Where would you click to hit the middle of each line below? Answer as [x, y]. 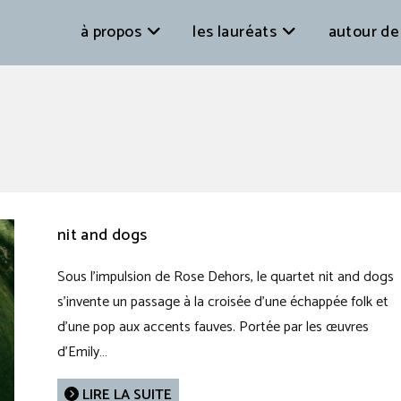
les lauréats [235, 32]
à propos [111, 32]
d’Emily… [82, 352]
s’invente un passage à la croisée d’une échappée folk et [222, 302]
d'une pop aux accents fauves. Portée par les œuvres [213, 327]
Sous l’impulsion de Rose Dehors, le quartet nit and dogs [225, 277]
